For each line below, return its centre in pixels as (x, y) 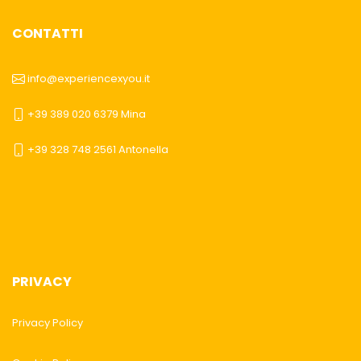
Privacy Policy (48, 322)
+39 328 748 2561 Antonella (98, 149)
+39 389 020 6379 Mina (87, 114)
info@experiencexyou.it (89, 78)
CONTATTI (48, 33)
